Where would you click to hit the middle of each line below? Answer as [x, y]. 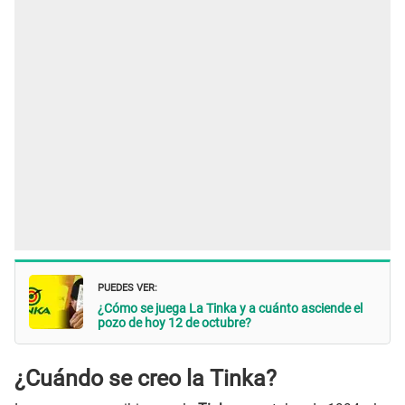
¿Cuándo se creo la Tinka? [146, 378]
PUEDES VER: [127, 287]
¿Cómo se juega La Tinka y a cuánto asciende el [230, 309]
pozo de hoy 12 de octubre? [174, 323]
